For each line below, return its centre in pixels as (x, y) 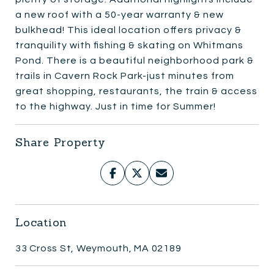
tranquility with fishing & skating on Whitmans (129, 45)
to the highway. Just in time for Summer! (116, 106)
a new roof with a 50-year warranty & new (120, 14)
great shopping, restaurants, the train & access (136, 91)
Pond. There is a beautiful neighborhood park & (135, 60)
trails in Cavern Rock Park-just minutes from (125, 76)
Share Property (61, 142)
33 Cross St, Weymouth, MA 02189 (98, 248)
